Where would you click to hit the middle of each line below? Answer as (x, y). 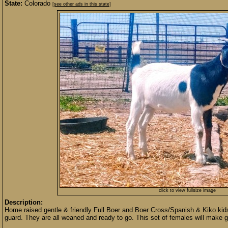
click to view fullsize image (187, 190)
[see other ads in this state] (82, 4)
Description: (24, 202)
